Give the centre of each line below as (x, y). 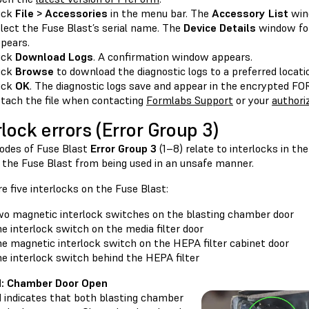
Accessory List (250, 13)
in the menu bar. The (160, 13)
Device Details (220, 28)
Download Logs (54, 57)
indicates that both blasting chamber (94, 298)
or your (252, 100)
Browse (34, 71)
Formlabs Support (190, 100)
